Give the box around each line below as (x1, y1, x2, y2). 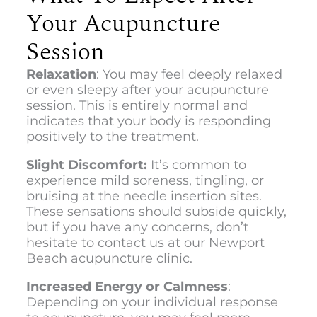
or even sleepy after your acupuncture (25, 81, 269, 98)
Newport (208, 234, 265, 250)
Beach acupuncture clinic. (25, 250, 192, 266)
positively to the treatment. (25, 128, 199, 144)
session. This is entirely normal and (25, 97, 248, 113)
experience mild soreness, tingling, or (25, 172, 264, 188)
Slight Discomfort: (25, 156, 147, 173)
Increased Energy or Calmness (25, 278, 228, 294)
